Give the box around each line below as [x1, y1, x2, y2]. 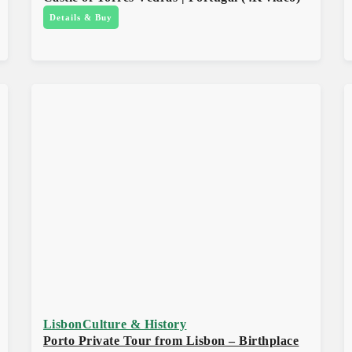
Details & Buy [49, 12, 112, 22]
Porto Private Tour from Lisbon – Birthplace [42, 333, 299, 347]
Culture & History [82, 317, 187, 331]
